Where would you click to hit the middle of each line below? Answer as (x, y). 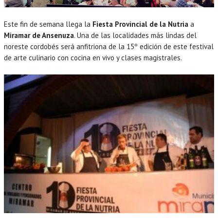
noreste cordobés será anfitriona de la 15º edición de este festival (109, 46)
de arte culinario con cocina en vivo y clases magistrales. (93, 57)
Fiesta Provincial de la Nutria (140, 24)
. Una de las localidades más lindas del (135, 35)
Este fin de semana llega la (48, 24)
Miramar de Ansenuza (39, 35)
